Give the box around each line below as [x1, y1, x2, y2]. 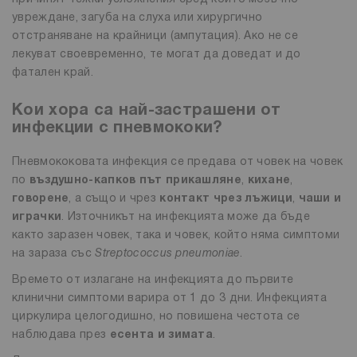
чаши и [298, 193, 342, 204]
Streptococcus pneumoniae [95, 248, 241, 259]
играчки [12, 211, 62, 222]
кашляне [187, 175, 241, 186]
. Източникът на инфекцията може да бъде [61, 211, 310, 222]
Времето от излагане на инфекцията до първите [12, 274, 294, 285]
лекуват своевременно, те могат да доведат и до [12, 49, 301, 60]
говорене [12, 193, 69, 204]
